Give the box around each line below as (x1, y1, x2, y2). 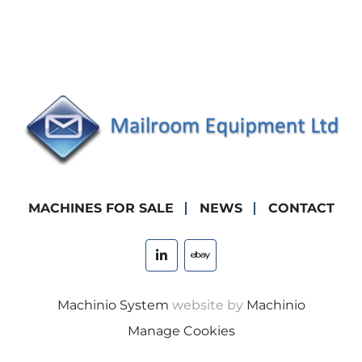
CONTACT (267, 200, 335, 217)
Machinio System (57, 297, 169, 314)
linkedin (160, 255, 213, 271)
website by (168, 297, 246, 314)
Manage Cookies (127, 323, 235, 339)
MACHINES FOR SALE (27, 200, 174, 217)
